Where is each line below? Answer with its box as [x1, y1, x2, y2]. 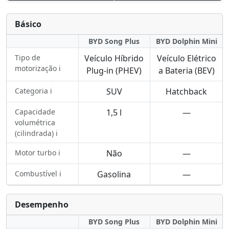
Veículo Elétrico [156, 53, 216, 64]
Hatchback [166, 86, 208, 97]
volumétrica [15, 118, 55, 127]
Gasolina [97, 169, 131, 180]
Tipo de [15, 53, 40, 62]
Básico [15, 18, 41, 30]
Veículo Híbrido [84, 53, 144, 64]
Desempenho [15, 199, 68, 210]
